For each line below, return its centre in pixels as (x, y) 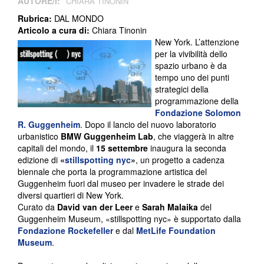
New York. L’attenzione (197, 42)
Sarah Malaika (170, 207)
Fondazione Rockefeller (65, 231)
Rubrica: (36, 19)
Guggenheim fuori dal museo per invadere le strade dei (121, 184)
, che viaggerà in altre (194, 136)
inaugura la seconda (187, 148)
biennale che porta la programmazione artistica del (112, 172)
